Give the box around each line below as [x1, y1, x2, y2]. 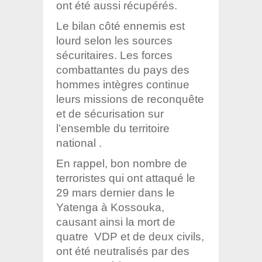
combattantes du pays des [56, 63, 189, 76]
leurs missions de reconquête [56, 92, 204, 105]
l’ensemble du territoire [56, 122, 170, 135]
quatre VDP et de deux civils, [56, 230, 204, 243]
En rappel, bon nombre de [56, 157, 187, 170]
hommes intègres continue [56, 78, 189, 91]
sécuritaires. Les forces [56, 49, 173, 61]
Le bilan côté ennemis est [56, 19, 185, 32]
